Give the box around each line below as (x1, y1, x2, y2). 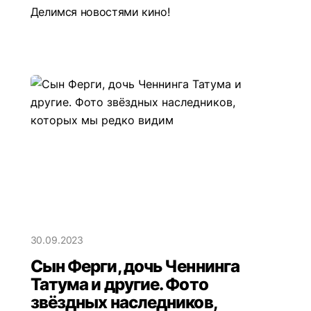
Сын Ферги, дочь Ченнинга (30, 255, 240, 276)
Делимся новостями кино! (30, 4, 173, 19)
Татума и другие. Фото (30, 274, 208, 294)
